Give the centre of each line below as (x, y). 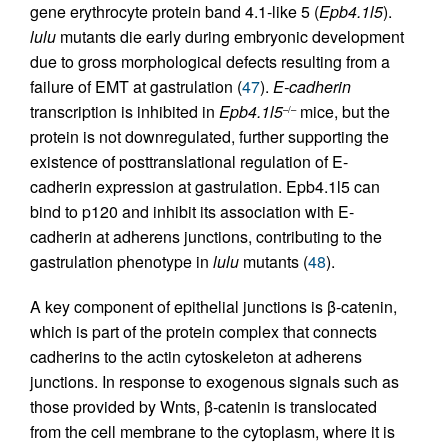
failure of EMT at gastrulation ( (136, 87)
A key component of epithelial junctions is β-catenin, (213, 307)
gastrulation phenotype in (121, 262)
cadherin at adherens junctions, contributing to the (206, 237)
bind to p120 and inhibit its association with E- (192, 212)
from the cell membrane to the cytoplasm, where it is (212, 432)
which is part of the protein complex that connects (203, 332)
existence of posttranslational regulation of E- (189, 162)
